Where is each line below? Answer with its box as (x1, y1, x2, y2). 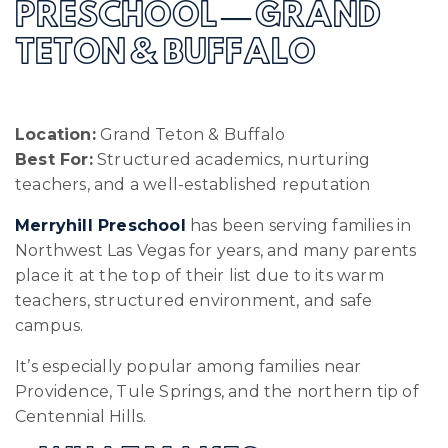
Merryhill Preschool (15, 215, 186, 235)
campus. (15, 315, 84, 335)
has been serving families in (185, 215, 412, 235)
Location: (15, 124, 96, 144)
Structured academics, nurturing (92, 149, 371, 169)
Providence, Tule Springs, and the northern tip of (15, 381, 419, 401)
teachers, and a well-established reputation (15, 174, 371, 194)
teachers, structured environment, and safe (15, 290, 373, 310)
